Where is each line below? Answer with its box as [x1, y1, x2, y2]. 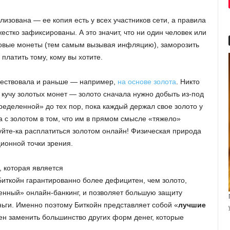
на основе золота [118, 77, 176, 86]
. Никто [176, 77, 200, 86]
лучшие [178, 200, 206, 209]
